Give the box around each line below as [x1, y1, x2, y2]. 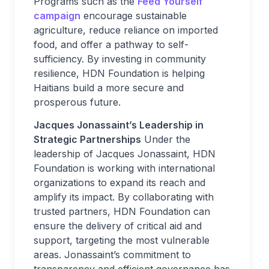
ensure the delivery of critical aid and [34, 220, 202, 232]
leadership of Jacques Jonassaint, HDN [34, 148, 216, 160]
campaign [34, 10, 80, 22]
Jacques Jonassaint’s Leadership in [34, 119, 204, 131]
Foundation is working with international [34, 162, 215, 174]
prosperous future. [34, 96, 121, 108]
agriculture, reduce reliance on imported [34, 24, 218, 36]
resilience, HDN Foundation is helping [34, 67, 205, 79]
